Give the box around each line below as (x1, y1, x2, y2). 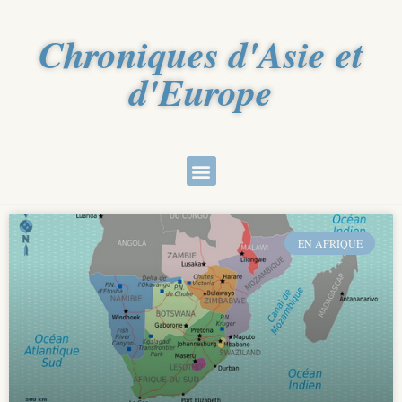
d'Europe (129, 66, 273, 118)
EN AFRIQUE (297, 236, 363, 251)
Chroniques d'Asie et (39, 28, 363, 81)
